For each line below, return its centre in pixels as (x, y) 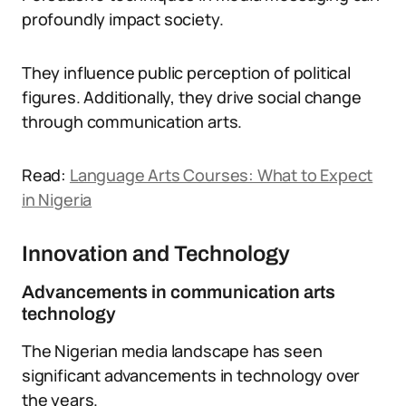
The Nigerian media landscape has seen (172, 351)
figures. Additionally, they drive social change (192, 97)
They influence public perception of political (186, 72)
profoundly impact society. (123, 19)
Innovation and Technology (156, 254)
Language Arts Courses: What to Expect (221, 175)
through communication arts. (132, 121)
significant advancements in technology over (191, 375)
